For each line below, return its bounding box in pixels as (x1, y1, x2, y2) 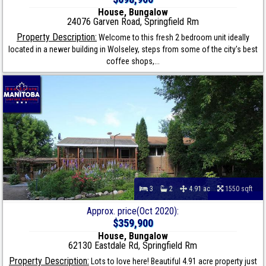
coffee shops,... (106, 56, 160, 66)
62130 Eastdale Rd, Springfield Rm (68, 240, 198, 252)
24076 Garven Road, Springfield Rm (66, 16, 199, 28)
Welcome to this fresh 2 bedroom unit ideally (96, 33, 249, 43)
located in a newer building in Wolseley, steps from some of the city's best (8, 45, 258, 55)
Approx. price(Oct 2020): (87, 205, 179, 217)
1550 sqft (223, 185, 258, 194)
